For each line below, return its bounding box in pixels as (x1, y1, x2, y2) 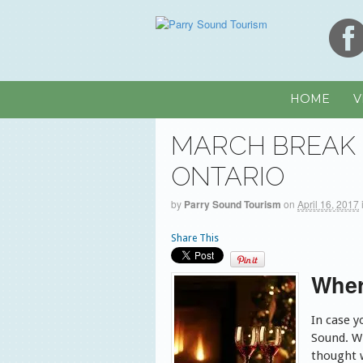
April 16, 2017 (297, 197, 360, 211)
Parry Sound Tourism (184, 197, 282, 212)
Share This (171, 232, 220, 244)
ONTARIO (171, 160, 285, 191)
